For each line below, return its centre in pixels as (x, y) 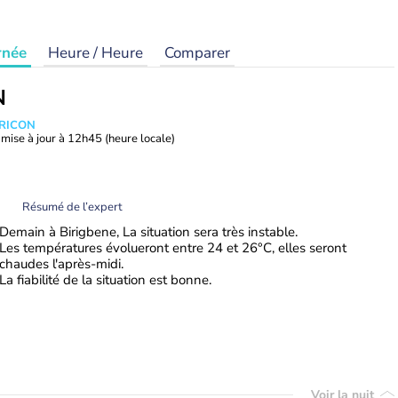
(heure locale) (140, 139)
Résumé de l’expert (72, 207)
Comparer (197, 53)
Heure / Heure (96, 53)
